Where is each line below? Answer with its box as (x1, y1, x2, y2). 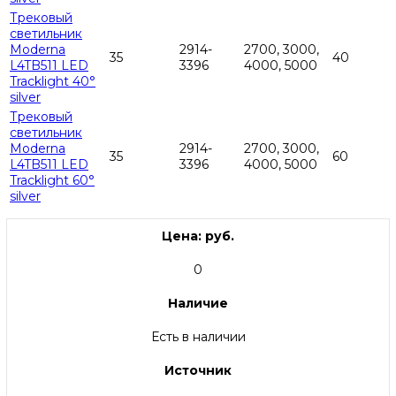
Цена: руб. (162, 228, 234, 245)
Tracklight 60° (10, 172, 95, 189)
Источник (164, 362, 232, 379)
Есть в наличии (150, 329, 246, 346)
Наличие (168, 295, 228, 312)
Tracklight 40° (10, 73, 95, 90)
